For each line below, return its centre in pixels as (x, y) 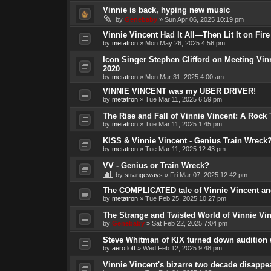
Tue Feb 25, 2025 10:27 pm (185, 198)
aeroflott (123, 248)
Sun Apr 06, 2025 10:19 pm (204, 19)
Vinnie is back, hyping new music (166, 10)
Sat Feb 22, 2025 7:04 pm (189, 223)
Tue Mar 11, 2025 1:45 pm (183, 124)
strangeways (143, 175)
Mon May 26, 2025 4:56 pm (185, 43)
